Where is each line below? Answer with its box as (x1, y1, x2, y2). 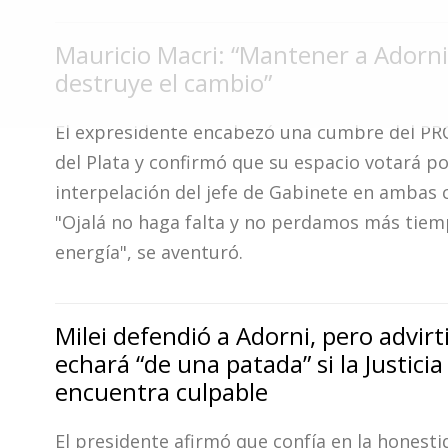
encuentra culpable (55, 375, 268, 408)
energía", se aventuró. (55, 240, 243, 264)
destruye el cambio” (55, 66, 272, 99)
